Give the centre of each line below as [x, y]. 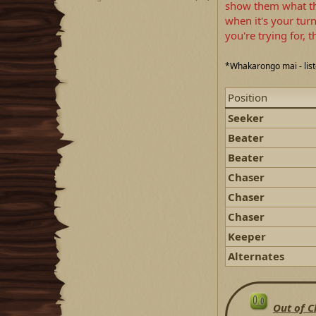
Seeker [246, 118]
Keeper [247, 236]
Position [248, 97]
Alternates [256, 256]
